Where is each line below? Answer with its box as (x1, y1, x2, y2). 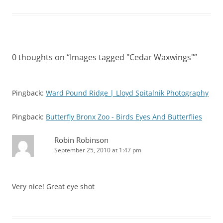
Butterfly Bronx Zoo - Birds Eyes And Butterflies (46, 112, 202, 121)
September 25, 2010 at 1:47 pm (54, 146, 141, 154)
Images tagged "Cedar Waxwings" (70, 52, 194, 63)
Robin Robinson (54, 135, 109, 145)
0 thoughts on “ (12, 52, 70, 63)
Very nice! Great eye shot (12, 182, 95, 191)
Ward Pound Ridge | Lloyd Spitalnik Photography (46, 88, 209, 98)
